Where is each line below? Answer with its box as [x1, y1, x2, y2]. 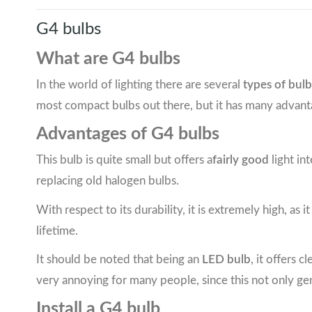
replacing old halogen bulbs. [36, 175, 179, 187]
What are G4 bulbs [36, 50, 180, 68]
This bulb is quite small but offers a [36, 154, 212, 166]
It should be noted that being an [36, 253, 202, 265]
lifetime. [36, 224, 78, 237]
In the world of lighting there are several [36, 79, 243, 91]
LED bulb [202, 253, 251, 265]
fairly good [212, 154, 269, 166]
